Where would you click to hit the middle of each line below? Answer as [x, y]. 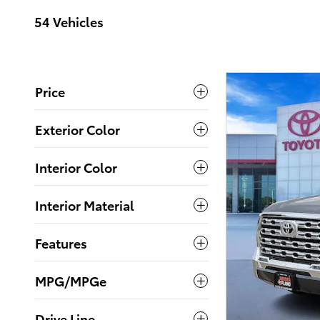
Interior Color [76, 167]
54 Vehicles [69, 21]
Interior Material [85, 205]
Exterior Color [77, 129]
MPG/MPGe [71, 280]
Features [61, 242]
